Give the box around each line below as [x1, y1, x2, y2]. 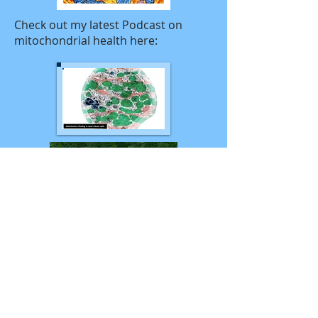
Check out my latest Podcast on [14, 17, 182, 33]
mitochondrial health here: [14, 33, 158, 48]
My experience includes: [14, 292, 130, 306]
